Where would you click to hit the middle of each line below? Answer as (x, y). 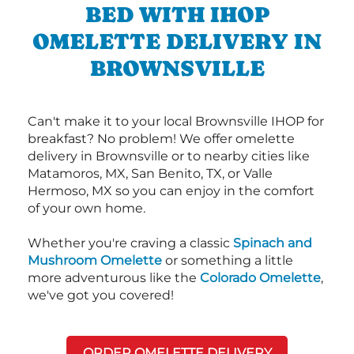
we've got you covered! (101, 296)
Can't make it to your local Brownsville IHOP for (176, 122)
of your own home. (87, 209)
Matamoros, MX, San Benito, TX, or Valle (150, 174)
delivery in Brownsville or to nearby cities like (169, 156)
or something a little (228, 261)
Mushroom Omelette (95, 261)
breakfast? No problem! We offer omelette (161, 139)
